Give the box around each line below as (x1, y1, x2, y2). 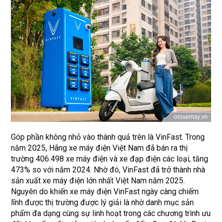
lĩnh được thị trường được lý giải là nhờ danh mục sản (11, 198, 194, 208)
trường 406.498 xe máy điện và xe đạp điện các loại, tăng (11, 154, 209, 164)
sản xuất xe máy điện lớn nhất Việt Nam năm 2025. (11, 176, 185, 186)
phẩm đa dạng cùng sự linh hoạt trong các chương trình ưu (11, 209, 211, 219)
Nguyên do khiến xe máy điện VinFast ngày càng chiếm (11, 187, 199, 197)
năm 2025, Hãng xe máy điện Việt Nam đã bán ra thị (11, 143, 188, 153)
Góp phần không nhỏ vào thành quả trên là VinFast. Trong (11, 132, 205, 142)
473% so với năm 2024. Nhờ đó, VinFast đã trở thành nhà (11, 165, 206, 175)
